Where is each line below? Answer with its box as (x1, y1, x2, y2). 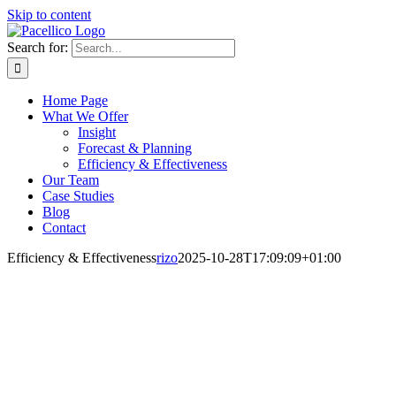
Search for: (7, 40, 68, 55)
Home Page (42, 93, 108, 108)
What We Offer (42, 109, 128, 124)
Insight (78, 125, 116, 140)
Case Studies (42, 188, 114, 203)
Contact (42, 220, 86, 235)
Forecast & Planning (78, 141, 192, 156)
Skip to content (7, 7, 91, 22)
